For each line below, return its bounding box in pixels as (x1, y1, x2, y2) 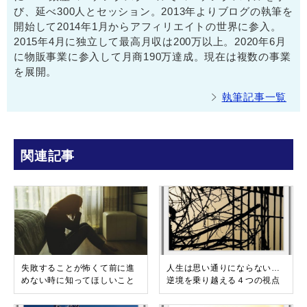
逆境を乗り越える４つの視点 (167, 275, 280, 285)
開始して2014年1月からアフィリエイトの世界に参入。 (14, 20, 282, 32)
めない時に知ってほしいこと (21, 275, 135, 285)
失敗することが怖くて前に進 (21, 262, 135, 273)
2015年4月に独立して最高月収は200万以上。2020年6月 (14, 35, 286, 47)
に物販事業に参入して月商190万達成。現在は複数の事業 (14, 50, 291, 62)
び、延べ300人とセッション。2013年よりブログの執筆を (14, 5, 293, 17)
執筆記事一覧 (221, 90, 286, 103)
